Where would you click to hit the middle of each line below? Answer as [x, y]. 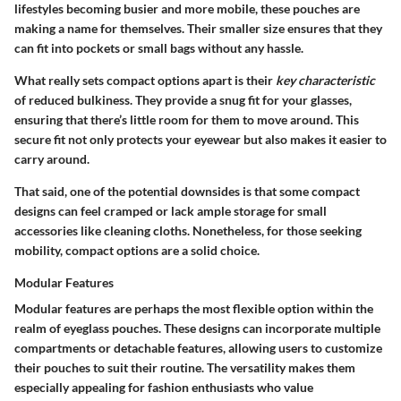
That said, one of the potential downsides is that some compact [187, 192]
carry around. [52, 159]
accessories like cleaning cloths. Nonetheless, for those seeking [188, 231]
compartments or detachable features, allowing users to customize [198, 348]
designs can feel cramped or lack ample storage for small [171, 211]
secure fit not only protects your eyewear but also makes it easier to [200, 140]
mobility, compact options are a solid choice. [137, 251]
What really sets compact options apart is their [145, 81]
